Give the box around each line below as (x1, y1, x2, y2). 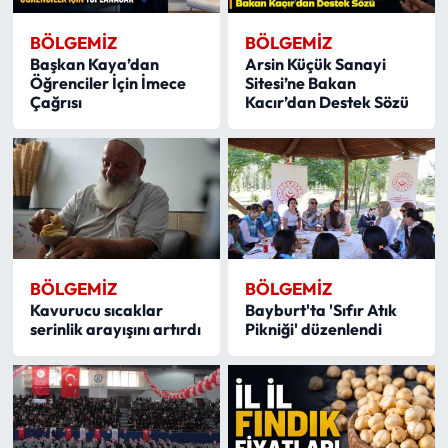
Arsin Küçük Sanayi (245, 54, 387, 75)
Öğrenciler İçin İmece (29, 73, 186, 94)
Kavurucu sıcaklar (29, 300, 163, 321)
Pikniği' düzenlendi (245, 319, 383, 340)
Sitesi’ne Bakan (245, 73, 357, 94)
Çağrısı (29, 92, 82, 113)
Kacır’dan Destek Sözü (245, 92, 410, 113)
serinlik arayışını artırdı (29, 319, 201, 340)
